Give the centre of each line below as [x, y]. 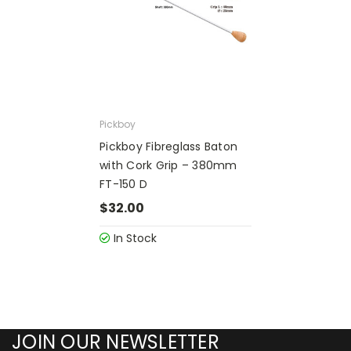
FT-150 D [123, 184]
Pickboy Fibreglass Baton [168, 146]
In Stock [134, 238]
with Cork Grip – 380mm [168, 165]
